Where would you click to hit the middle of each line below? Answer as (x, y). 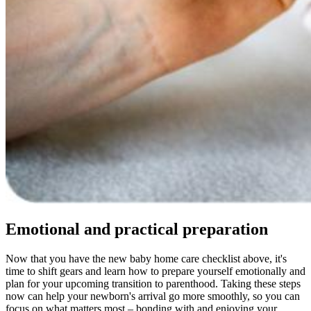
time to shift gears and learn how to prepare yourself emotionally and (155, 271)
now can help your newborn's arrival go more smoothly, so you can (153, 296)
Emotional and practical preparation (137, 229)
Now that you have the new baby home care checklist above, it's (146, 259)
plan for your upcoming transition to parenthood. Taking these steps (153, 284)
